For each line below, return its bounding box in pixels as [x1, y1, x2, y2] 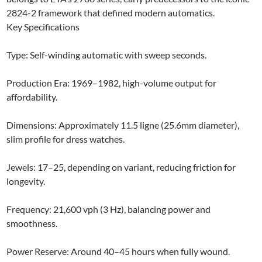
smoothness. [6, 217, 58, 229]
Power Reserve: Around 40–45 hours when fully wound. [6, 245, 230, 257]
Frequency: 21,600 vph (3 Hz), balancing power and [6, 203, 211, 215]
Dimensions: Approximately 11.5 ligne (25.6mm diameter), [6, 119, 240, 130]
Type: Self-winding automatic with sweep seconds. [6, 49, 207, 60]
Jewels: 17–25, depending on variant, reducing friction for [6, 161, 236, 173]
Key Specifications [6, 20, 80, 32]
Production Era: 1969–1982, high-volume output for [6, 77, 217, 88]
